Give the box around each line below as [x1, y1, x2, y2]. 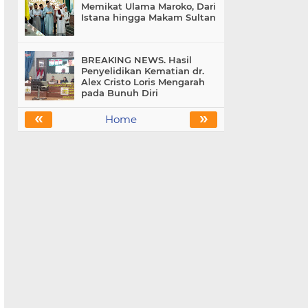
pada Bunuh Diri [81, 87, 158, 99]
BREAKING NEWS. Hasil [81, 54, 192, 66]
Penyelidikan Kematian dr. [81, 65, 204, 77]
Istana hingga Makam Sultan [81, 12, 216, 23]
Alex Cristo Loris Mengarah [81, 76, 205, 88]
